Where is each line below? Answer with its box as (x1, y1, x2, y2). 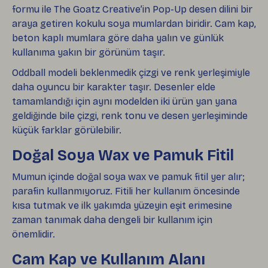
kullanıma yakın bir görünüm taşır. (12, 46, 165, 58)
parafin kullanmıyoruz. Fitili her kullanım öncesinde (12, 185, 240, 197)
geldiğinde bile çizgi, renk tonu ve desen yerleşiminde (12, 109, 248, 121)
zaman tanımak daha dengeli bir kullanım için (12, 214, 212, 226)
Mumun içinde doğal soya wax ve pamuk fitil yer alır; (12, 170, 245, 182)
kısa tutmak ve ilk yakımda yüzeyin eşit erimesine (12, 199, 232, 211)
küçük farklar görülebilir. (12, 124, 121, 136)
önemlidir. (12, 228, 55, 240)
